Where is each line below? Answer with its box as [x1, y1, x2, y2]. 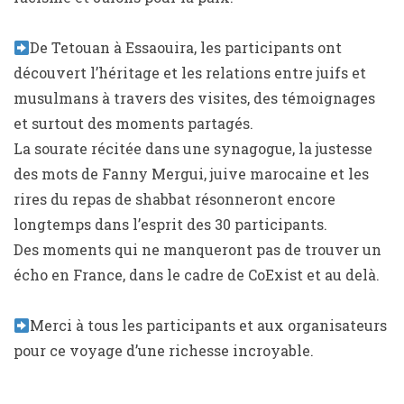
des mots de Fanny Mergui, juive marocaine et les [14, 164, 369, 183]
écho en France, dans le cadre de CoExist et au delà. [14, 265, 380, 284]
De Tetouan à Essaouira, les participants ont [30, 38, 343, 57]
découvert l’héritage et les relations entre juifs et [14, 63, 366, 82]
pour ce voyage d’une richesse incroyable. [14, 341, 314, 360]
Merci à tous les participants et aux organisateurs [30, 316, 388, 335]
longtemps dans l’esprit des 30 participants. [14, 215, 327, 234]
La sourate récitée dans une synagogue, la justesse [14, 139, 372, 158]
